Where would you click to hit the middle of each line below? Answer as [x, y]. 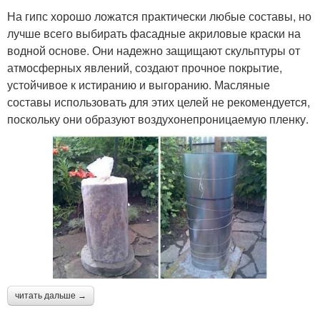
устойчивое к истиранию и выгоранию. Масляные [139, 85]
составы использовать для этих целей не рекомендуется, [159, 102]
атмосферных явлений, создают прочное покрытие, [145, 68]
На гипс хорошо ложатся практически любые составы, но [159, 16]
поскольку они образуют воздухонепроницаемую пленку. [158, 119]
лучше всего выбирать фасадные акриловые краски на [154, 34]
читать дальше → [51, 295]
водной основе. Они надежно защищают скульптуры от [154, 51]
